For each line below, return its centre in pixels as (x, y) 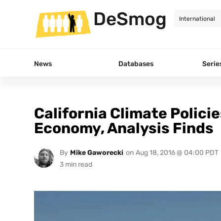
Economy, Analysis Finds (124, 128)
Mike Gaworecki (96, 152)
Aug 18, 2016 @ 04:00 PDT (177, 152)
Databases (136, 64)
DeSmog (130, 19)
